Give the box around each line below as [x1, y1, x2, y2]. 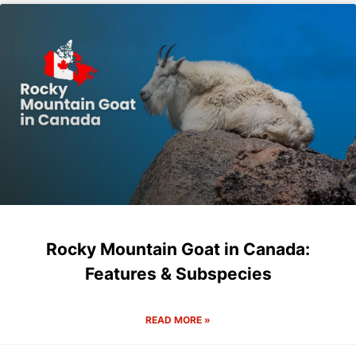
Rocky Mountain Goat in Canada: [46, 238, 310, 259]
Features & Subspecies [84, 263, 272, 284]
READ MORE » [145, 313, 211, 326]
